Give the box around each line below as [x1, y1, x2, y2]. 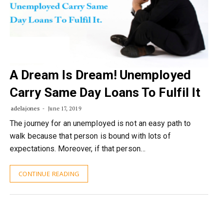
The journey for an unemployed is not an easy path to [10, 119, 191, 128]
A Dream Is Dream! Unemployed [10, 68, 191, 82]
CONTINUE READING [18, 169, 80, 178]
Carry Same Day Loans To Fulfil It [10, 85, 201, 100]
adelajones [11, 105, 40, 112]
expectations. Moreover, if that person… [10, 144, 145, 153]
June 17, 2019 [47, 105, 81, 112]
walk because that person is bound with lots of [10, 131, 171, 141]
